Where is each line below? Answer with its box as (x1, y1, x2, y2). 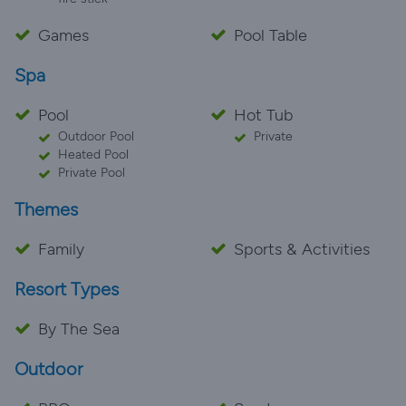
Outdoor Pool (58, 129, 134, 144)
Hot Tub (234, 105, 293, 125)
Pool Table (234, 25, 307, 45)
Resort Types (14, 278, 119, 300)
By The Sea (38, 319, 120, 339)
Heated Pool (58, 147, 129, 162)
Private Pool (58, 165, 125, 180)
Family (38, 239, 84, 259)
